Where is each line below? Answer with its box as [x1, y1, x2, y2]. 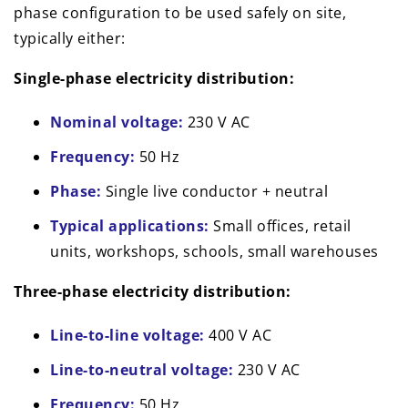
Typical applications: [50, 216, 209, 237]
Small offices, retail [209, 216, 352, 237]
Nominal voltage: [50, 112, 183, 133]
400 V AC [204, 325, 271, 346]
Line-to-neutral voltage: [50, 360, 233, 381]
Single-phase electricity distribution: [14, 68, 294, 89]
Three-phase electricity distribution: [14, 281, 291, 302]
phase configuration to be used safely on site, [14, 3, 346, 24]
